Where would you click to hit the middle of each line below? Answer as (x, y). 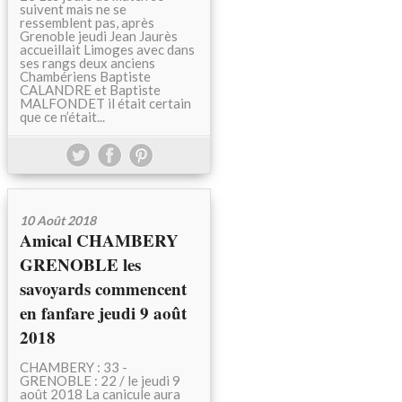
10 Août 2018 (58, 220)
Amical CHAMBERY (99, 240)
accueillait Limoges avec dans (107, 49)
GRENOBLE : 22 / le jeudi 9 (100, 380)
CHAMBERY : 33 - (74, 367)
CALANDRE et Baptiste (90, 90)
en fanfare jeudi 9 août (103, 313)
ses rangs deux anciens (87, 63)
